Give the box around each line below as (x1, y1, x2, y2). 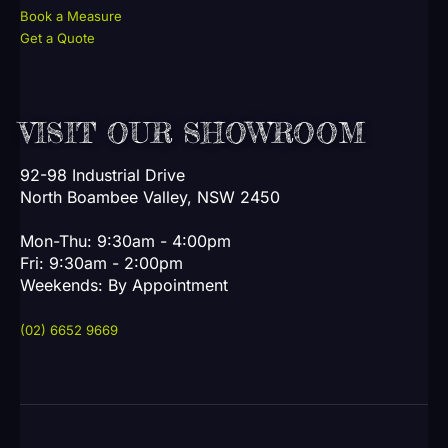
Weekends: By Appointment (20, 274, 228, 295)
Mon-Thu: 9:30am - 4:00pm (20, 230, 231, 251)
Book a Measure (20, 8, 122, 25)
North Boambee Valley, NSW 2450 (20, 186, 280, 207)
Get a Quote (20, 30, 95, 47)
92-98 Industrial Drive (20, 164, 185, 185)
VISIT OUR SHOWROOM (20, 114, 366, 150)
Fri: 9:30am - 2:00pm (20, 252, 183, 273)
